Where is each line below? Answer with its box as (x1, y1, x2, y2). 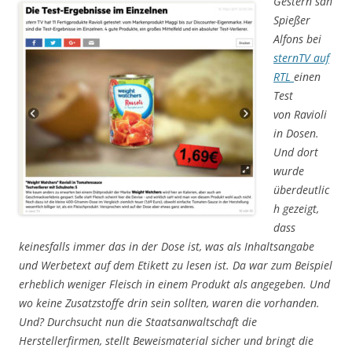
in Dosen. (273, 126, 319, 141)
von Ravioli (273, 107, 327, 123)
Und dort (273, 145, 318, 160)
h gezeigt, (273, 201, 319, 217)
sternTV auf (273, 50, 329, 66)
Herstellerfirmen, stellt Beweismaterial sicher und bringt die (19, 333, 313, 349)
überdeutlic (273, 182, 329, 198)
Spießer (273, 13, 310, 28)
